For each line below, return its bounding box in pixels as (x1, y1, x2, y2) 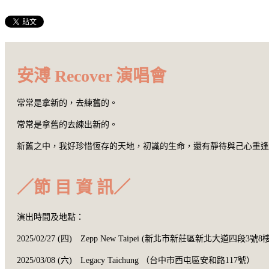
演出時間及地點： (17, 212, 84, 222)
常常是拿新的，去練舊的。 (17, 98, 118, 107)
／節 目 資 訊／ (17, 178, 130, 197)
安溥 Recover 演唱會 (17, 67, 166, 85)
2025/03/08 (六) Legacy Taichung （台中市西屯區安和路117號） (17, 255, 255, 265)
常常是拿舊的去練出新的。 (17, 120, 118, 129)
